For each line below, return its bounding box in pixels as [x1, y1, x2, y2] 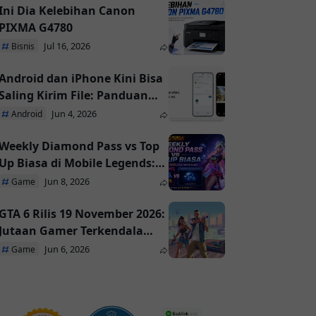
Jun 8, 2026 [44, 175, 90, 188]
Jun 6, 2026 [44, 243, 90, 256]
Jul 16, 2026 [44, 39, 90, 53]
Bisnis [11, 40, 35, 53]
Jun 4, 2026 [51, 107, 97, 121]
